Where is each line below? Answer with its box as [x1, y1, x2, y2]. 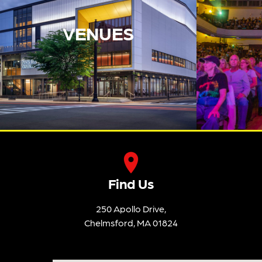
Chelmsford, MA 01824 [84, 217, 178, 229]
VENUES [62, 21, 135, 44]
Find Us [108, 174, 154, 192]
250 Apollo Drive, [95, 203, 166, 215]
